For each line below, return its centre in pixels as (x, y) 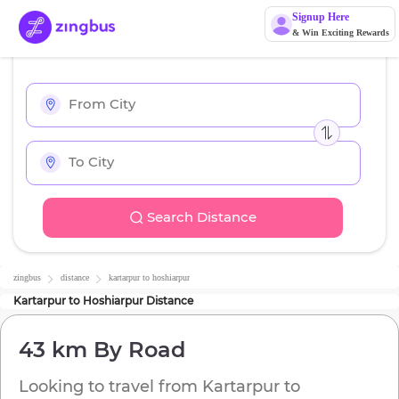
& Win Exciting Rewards (340, 33)
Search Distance (201, 217)
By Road (136, 350)
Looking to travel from (110, 387)
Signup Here (320, 17)
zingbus (27, 278)
